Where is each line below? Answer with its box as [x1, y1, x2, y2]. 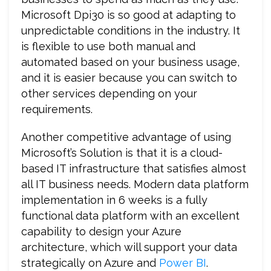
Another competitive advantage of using [21, 130, 231, 143]
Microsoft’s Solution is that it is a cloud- [21, 146, 223, 159]
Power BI [159, 256, 206, 269]
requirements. [21, 102, 93, 116]
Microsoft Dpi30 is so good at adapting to [21, 8, 236, 21]
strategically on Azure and [21, 256, 159, 269]
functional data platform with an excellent [21, 209, 240, 222]
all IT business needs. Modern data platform [21, 177, 249, 191]
